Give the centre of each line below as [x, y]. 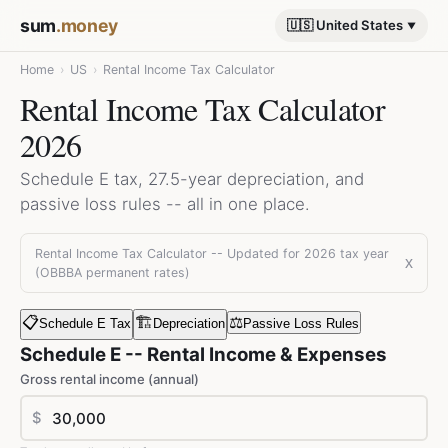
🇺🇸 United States [345, 25]
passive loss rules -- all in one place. [165, 204]
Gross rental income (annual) [109, 379]
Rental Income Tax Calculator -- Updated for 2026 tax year [212, 253]
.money [86, 25]
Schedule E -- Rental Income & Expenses [203, 354]
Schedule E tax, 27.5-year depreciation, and [192, 179]
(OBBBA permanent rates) [112, 272]
